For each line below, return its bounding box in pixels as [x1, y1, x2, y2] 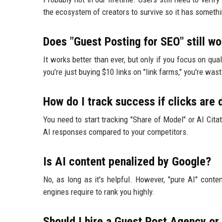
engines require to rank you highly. [43, 187, 155, 197]
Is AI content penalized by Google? [43, 155, 211, 169]
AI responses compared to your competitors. [43, 127, 189, 137]
